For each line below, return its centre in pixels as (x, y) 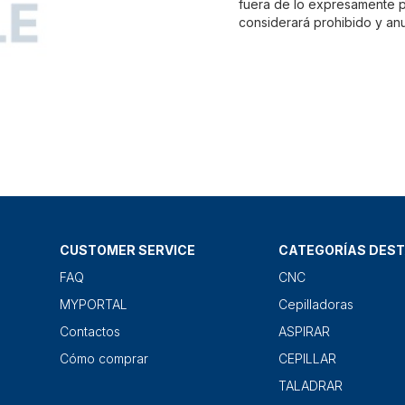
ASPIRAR (304, 332)
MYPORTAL (94, 305)
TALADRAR (311, 386)
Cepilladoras (316, 305)
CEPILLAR (307, 359)
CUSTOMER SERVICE (127, 250)
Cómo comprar (104, 359)
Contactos (90, 332)
